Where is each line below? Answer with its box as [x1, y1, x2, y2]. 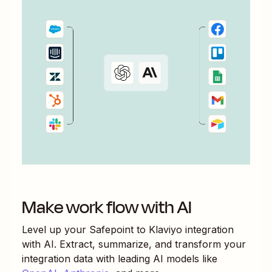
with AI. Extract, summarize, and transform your [22, 237, 246, 250]
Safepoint [89, 223, 134, 236]
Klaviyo [149, 223, 182, 236]
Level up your [22, 223, 89, 236]
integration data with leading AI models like [22, 252, 217, 265]
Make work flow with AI [22, 194, 192, 220]
